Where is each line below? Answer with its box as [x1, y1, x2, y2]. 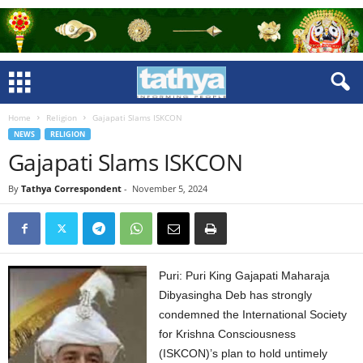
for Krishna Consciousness [159, 327, 297, 340]
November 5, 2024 [132, 182, 207, 194]
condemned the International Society [159, 308, 348, 321]
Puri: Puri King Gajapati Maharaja [159, 269, 331, 282]
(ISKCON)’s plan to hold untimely [159, 347, 328, 360]
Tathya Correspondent [21, 182, 122, 194]
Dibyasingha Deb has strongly [159, 288, 313, 301]
